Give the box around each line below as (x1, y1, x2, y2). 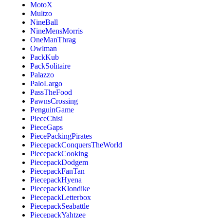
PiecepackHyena (30, 175, 82, 184)
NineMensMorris (30, 26, 83, 35)
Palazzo (30, 70, 54, 79)
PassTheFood (30, 88, 73, 96)
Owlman (30, 44, 57, 53)
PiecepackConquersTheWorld (30, 140, 123, 149)
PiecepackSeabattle (30, 201, 90, 210)
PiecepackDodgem (30, 158, 89, 166)
